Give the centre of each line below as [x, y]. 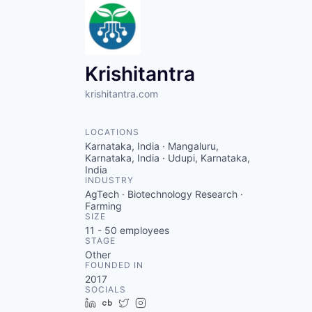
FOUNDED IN [114, 265]
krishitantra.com [122, 94]
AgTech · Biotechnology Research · [164, 194]
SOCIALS [106, 289]
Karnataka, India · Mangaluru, [152, 146]
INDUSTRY [109, 180]
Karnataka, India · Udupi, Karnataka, [167, 158]
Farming [103, 206]
